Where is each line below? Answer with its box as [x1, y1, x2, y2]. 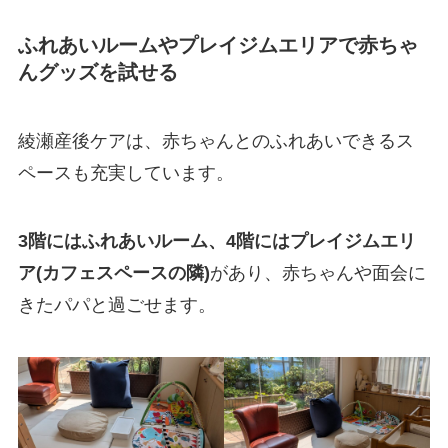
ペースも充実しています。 [17, 163, 234, 184]
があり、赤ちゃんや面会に [209, 263, 426, 283]
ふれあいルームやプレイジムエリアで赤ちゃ [17, 33, 418, 56]
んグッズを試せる [17, 60, 178, 83]
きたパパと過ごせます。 [17, 295, 216, 315]
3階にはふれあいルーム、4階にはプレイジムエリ [17, 231, 416, 251]
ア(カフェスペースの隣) [17, 263, 210, 283]
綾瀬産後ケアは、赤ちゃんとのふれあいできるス [17, 131, 414, 152]
